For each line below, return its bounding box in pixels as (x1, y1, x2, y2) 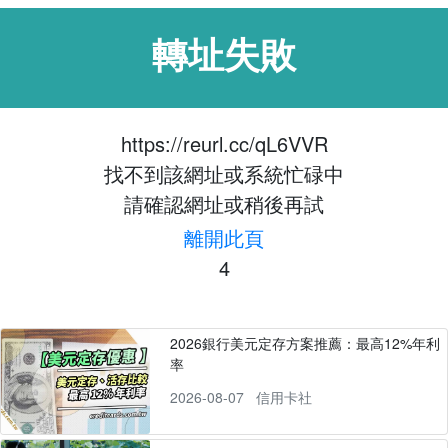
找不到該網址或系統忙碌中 (104, 159, 344, 188)
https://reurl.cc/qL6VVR (120, 129, 328, 158)
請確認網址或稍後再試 (124, 189, 324, 218)
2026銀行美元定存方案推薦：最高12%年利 (169, 333, 440, 353)
